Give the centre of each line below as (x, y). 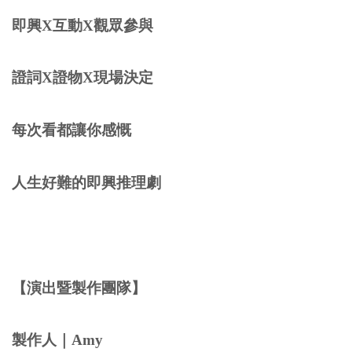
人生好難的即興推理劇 (86, 182)
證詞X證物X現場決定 (82, 78)
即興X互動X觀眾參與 (82, 25)
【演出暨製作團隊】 (83, 288)
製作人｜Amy (59, 340)
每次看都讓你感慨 (71, 130)
